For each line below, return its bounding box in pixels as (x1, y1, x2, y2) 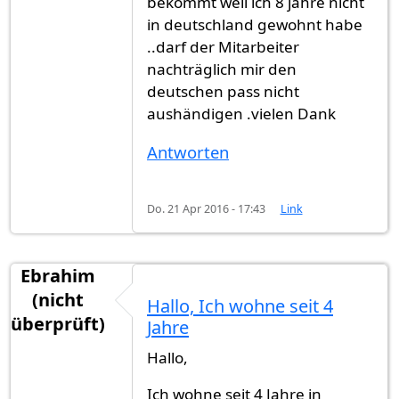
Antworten (147, 140, 229, 163)
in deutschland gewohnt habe (147, 13, 362, 35)
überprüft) (11, 312, 105, 337)
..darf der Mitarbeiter (147, 36, 299, 57)
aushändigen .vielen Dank (147, 102, 336, 124)
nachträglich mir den (147, 58, 297, 79)
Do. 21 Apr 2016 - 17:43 (147, 200, 265, 216)
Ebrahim (20, 264, 95, 289)
